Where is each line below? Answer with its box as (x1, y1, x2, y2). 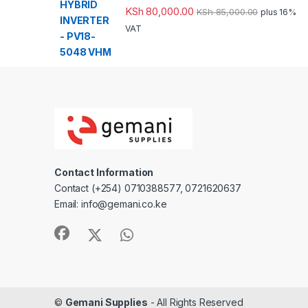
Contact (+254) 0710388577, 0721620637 (54, 181, 241, 194)
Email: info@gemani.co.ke (54, 197, 167, 210)
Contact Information (54, 166, 154, 178)
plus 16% (261, 7, 297, 18)
